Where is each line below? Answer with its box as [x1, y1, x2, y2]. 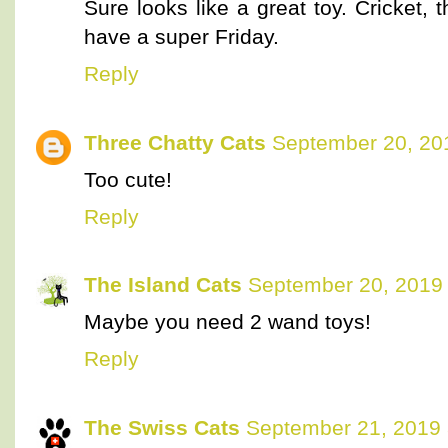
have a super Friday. [84, 24, 279, 48]
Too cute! [84, 167, 172, 191]
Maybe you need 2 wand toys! [84, 310, 371, 334]
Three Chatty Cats [84, 130, 266, 154]
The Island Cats [84, 273, 242, 297]
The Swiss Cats [84, 416, 240, 440]
